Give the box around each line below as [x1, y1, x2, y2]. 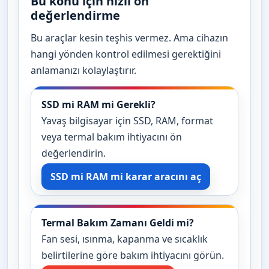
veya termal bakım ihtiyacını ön [41, 130, 182, 144]
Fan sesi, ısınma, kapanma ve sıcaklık [41, 232, 208, 246]
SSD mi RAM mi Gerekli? [41, 97, 156, 111]
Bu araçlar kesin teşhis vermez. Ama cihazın [31, 31, 228, 44]
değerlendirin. [41, 146, 106, 160]
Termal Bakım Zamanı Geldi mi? [41, 216, 194, 229]
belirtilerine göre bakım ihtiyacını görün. [41, 248, 224, 262]
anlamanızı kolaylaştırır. [31, 63, 136, 77]
